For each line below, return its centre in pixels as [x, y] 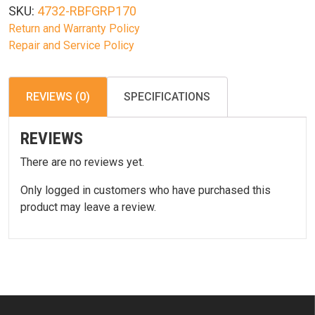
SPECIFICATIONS [167, 97]
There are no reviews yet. [82, 162]
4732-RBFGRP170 [87, 11]
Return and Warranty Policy [74, 29]
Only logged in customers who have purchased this [146, 191]
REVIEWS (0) [58, 97]
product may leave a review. [88, 207]
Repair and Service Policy [71, 46]
